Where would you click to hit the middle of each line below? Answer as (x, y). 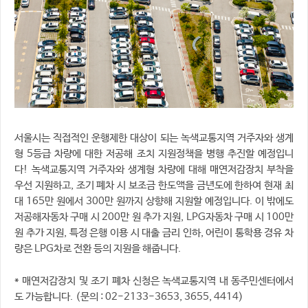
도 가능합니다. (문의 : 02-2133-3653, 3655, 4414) (129, 297)
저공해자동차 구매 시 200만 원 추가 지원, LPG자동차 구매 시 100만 (154, 217)
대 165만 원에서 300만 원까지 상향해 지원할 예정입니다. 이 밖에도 (154, 201)
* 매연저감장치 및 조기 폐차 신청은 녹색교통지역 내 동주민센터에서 (154, 282)
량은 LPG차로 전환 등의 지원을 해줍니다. (98, 249)
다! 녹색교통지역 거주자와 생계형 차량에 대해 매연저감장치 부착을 (154, 169)
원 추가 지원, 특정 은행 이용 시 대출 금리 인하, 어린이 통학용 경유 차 (154, 233)
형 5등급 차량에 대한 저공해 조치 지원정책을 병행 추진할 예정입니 (154, 154)
